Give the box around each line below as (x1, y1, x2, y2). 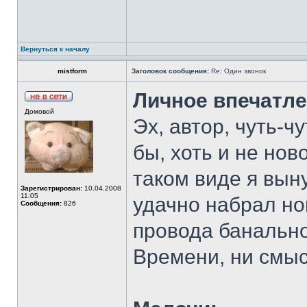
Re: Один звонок (209, 67, 266, 75)
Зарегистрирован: (21, 184, 82, 192)
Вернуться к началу (21, 45, 90, 53)
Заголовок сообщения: (132, 67, 209, 75)
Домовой (25, 108, 54, 115)
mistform (57, 67, 87, 75)
